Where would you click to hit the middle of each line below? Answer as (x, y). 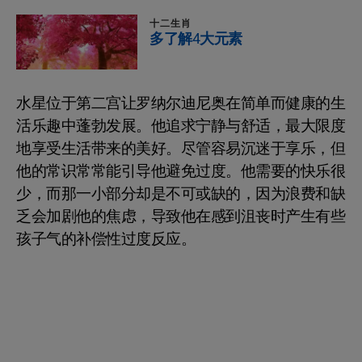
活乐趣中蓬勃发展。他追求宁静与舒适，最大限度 (181, 126)
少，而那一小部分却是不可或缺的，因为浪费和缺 (181, 194)
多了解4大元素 (196, 40)
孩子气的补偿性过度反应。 (106, 240)
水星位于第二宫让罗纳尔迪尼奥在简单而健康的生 (181, 104)
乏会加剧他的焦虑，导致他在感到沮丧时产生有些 (181, 217)
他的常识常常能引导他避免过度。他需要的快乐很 (181, 172)
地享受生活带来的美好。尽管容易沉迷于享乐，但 (181, 149)
